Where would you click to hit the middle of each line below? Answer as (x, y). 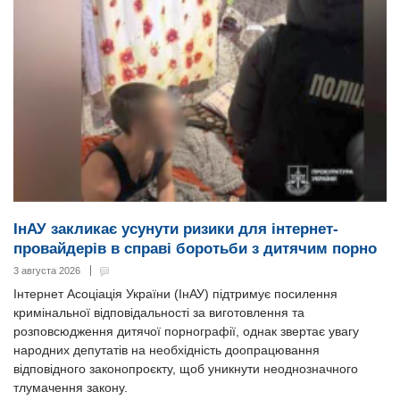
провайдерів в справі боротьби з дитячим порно (195, 249)
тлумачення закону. (71, 388)
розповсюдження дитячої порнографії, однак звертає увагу (186, 332)
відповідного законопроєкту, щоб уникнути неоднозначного (186, 369)
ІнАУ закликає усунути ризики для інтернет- (176, 229)
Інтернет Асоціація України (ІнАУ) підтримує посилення (175, 294)
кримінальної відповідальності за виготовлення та (159, 313)
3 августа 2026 (47, 271)
